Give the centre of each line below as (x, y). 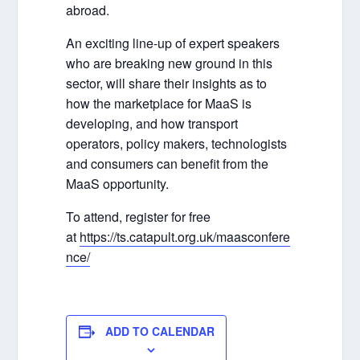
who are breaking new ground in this (170, 63)
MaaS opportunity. (118, 184)
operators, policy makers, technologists (177, 143)
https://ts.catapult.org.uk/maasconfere (185, 237)
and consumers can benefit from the (168, 164)
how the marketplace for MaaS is (159, 103)
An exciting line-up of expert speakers (173, 43)
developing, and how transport (152, 123)
